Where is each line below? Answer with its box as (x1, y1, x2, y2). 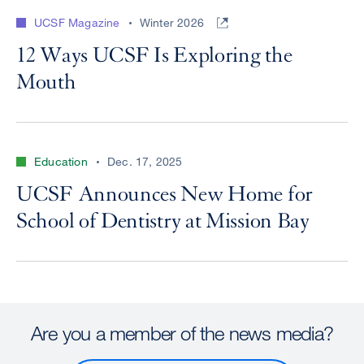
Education (34, 154, 88, 169)
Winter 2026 (139, 15, 205, 30)
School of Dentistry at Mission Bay (16, 208, 310, 235)
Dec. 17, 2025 (107, 154, 183, 169)
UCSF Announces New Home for (16, 181, 313, 208)
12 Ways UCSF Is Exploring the (16, 42, 292, 69)
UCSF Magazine (34, 15, 120, 30)
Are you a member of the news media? (31, 321, 333, 345)
